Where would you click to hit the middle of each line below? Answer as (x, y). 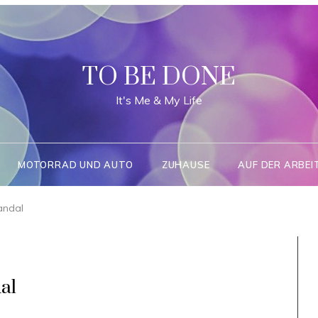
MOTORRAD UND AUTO (76, 165)
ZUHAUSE (186, 165)
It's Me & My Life (159, 100)
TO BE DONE (159, 77)
